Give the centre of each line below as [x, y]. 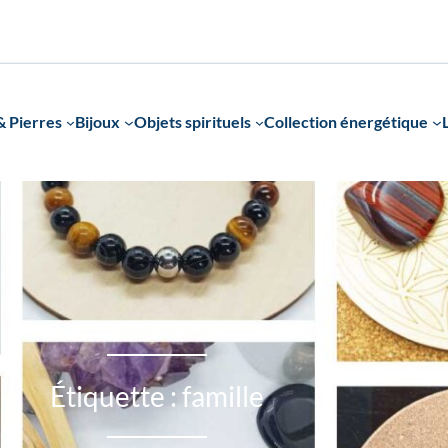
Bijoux [98, 121]
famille [222, 395]
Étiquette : [115, 395]
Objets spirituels [192, 121]
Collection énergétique [346, 121]
